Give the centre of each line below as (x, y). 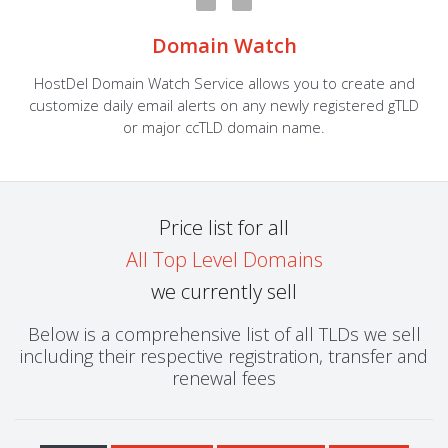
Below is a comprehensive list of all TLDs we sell (224, 334)
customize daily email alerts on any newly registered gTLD (224, 105)
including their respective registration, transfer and (224, 356)
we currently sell (224, 292)
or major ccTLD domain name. (224, 127)
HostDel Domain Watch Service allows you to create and (224, 83)
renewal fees (224, 378)
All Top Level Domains (224, 260)
